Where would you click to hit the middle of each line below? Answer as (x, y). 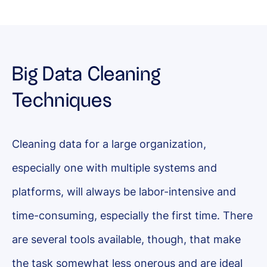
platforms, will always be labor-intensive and (124, 191)
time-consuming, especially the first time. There (132, 215)
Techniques (62, 100)
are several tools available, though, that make (126, 239)
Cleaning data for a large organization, (109, 144)
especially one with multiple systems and (114, 167)
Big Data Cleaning (86, 74)
